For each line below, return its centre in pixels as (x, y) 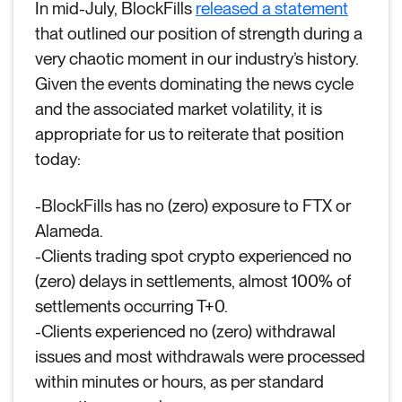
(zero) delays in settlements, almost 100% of (193, 281)
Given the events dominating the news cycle (194, 84)
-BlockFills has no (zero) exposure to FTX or (193, 206)
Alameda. (69, 231)
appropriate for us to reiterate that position (189, 134)
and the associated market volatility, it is (179, 109)
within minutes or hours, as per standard (179, 382)
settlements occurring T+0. (131, 306)
